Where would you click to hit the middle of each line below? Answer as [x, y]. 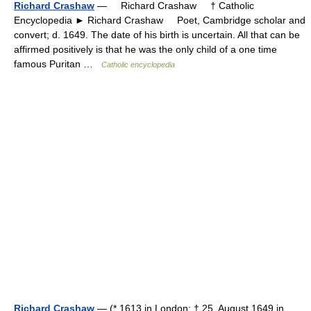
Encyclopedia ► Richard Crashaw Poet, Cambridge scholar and [160, 20]
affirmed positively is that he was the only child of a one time [145, 49]
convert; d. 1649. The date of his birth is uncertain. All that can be [157, 35]
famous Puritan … [58, 64]
